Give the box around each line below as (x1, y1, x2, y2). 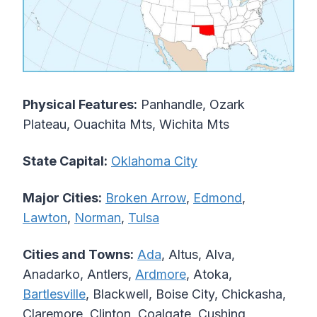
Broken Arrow (105, 190, 186, 206)
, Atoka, (186, 267, 232, 282)
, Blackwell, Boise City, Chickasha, (86, 287, 286, 302)
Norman (74, 210, 121, 226)
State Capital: (23, 154, 108, 169)
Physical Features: (23, 97, 137, 113)
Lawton (23, 210, 67, 226)
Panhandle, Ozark (137, 97, 245, 113)
